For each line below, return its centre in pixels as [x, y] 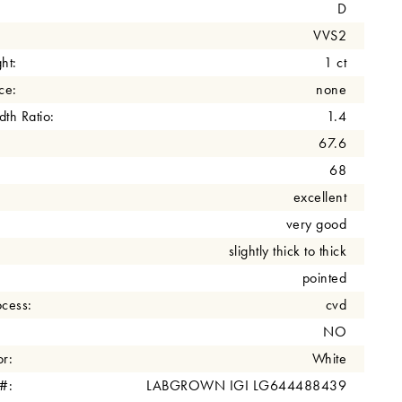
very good [316, 223]
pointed [324, 277]
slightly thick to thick [287, 250]
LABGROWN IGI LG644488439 [246, 385]
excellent [319, 197]
